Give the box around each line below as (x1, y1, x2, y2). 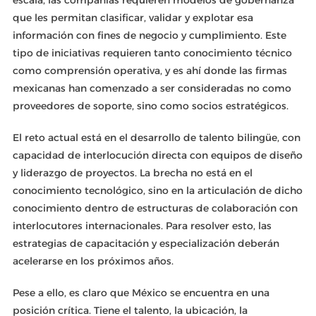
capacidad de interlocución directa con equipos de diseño (12, 149, 303, 162)
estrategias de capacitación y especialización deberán (12, 237, 279, 250)
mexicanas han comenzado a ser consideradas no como (12, 82, 291, 95)
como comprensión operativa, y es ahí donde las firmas (12, 64, 287, 77)
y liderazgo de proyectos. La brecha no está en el (12, 166, 253, 179)
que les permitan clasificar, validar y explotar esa (12, 11, 253, 24)
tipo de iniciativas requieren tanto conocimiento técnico (12, 47, 292, 59)
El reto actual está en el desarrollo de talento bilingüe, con (12, 131, 300, 144)
